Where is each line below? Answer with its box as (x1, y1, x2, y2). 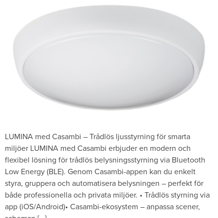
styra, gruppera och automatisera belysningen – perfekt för (5, 178, 203, 188)
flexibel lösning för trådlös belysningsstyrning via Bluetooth (5, 154, 205, 165)
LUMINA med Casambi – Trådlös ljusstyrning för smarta (5, 131, 190, 142)
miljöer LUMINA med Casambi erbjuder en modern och (5, 143, 191, 153)
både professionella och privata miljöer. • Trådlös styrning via (5, 189, 210, 200)
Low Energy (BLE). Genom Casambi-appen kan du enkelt (5, 166, 196, 177)
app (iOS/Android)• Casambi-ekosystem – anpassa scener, (5, 201, 200, 212)
